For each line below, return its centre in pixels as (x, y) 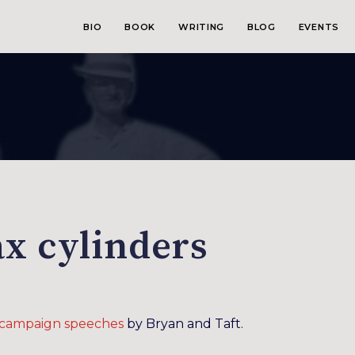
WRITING (201, 27)
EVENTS (319, 27)
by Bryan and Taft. (183, 324)
